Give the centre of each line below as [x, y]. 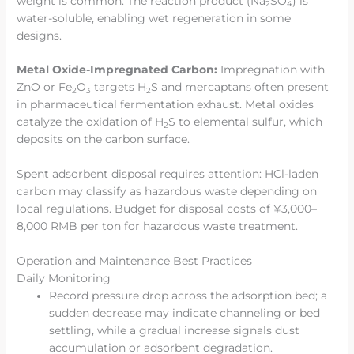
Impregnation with [271, 70]
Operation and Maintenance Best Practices [135, 261]
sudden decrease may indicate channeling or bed [185, 313]
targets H [119, 87]
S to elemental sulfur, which [246, 122]
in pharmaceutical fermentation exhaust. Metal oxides [166, 105]
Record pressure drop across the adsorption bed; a [188, 296]
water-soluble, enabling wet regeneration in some [154, 18]
